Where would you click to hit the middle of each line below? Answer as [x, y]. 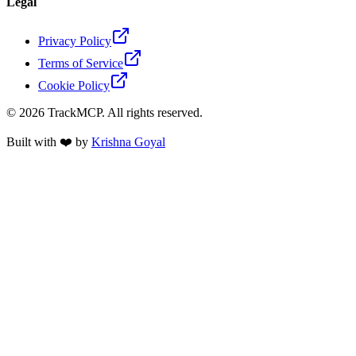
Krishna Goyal [128, 141]
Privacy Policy [75, 41]
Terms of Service [81, 63]
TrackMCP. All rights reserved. [124, 112]
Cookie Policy [74, 85]
